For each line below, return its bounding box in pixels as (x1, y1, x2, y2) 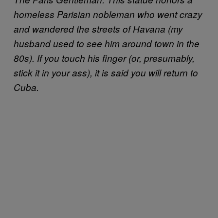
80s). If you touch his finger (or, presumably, (14, 51, 195, 64)
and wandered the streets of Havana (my (14, 22, 183, 35)
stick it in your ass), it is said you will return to (14, 66, 198, 79)
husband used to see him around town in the (14, 36, 200, 50)
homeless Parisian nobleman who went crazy (14, 7, 202, 20)
